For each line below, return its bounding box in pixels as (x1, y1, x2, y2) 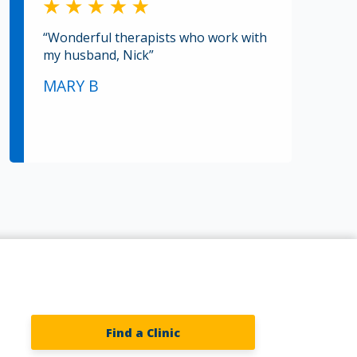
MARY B (43, 74, 99, 96)
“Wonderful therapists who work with (43, 28, 267, 46)
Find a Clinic (105, 324, 180, 340)
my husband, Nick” (43, 45, 154, 64)
